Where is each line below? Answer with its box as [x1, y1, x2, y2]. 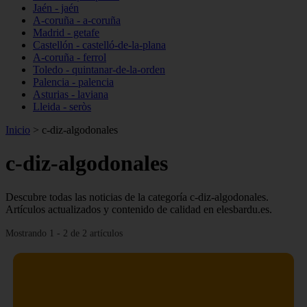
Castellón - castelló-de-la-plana [33, 39, 166, 51]
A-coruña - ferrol [33, 51, 106, 63]
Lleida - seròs [33, 101, 91, 112]
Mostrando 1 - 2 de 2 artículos [5, 227, 123, 238]
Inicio [5, 124, 30, 136]
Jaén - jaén [33, 2, 79, 14]
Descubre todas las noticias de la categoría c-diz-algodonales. [5, 191, 269, 203]
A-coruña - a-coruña [33, 14, 121, 26]
